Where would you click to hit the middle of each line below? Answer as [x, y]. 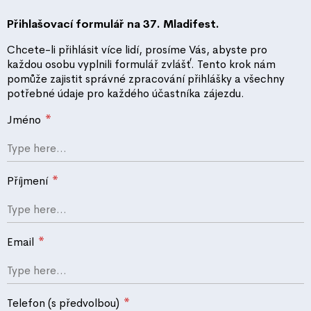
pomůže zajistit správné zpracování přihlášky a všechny [146, 79]
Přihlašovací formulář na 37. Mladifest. [113, 24]
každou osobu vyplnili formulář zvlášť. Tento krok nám [141, 64]
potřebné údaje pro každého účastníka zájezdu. [126, 93]
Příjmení [29, 181]
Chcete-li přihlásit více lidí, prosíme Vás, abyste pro [137, 50]
